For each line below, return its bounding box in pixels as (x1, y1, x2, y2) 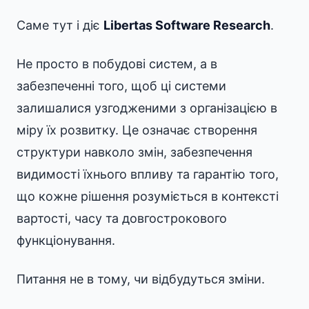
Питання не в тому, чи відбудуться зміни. (17, 272, 265, 286)
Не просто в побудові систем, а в (17, 57, 217, 71)
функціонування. (17, 233, 115, 248)
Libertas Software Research (103, 18, 270, 32)
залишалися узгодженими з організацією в (17, 101, 277, 115)
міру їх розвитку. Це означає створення (17, 123, 257, 137)
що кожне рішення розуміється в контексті (17, 189, 279, 203)
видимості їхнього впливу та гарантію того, (17, 167, 279, 181)
